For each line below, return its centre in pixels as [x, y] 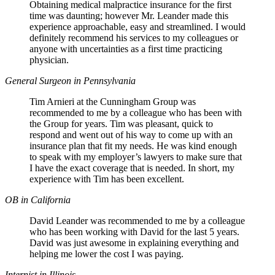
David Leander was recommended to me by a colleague [137, 220]
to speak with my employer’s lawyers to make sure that [136, 157]
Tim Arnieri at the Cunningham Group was [113, 101]
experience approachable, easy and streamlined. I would [137, 26]
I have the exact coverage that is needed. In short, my [132, 168]
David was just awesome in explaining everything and [134, 242]
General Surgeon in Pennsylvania [70, 80]
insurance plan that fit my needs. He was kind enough [133, 145]
